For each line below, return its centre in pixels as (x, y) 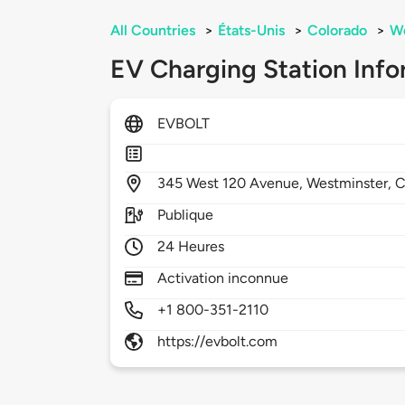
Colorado (337, 31)
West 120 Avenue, (247, 184)
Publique (186, 215)
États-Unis (251, 31)
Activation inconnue (223, 278)
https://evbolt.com (218, 342)
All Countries (153, 31)
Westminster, (351, 184)
